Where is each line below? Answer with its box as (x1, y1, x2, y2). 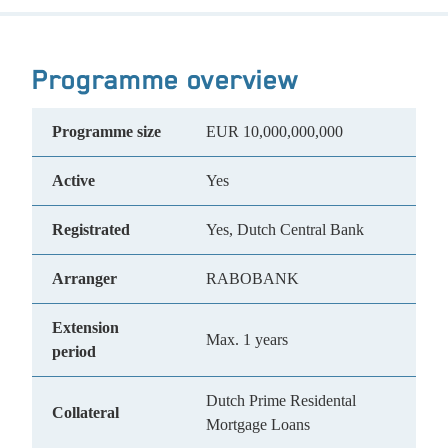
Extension (52, 319, 119, 336)
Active (52, 172, 95, 189)
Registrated (52, 221, 130, 238)
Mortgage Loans (206, 416, 310, 433)
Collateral (52, 404, 119, 421)
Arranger (52, 270, 117, 287)
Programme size (52, 123, 161, 140)
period (52, 343, 96, 360)
